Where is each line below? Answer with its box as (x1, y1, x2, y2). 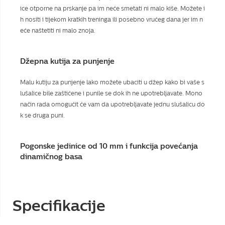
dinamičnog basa (20, 152, 82, 161)
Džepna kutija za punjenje (20, 56, 115, 66)
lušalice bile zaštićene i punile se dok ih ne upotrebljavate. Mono (20, 89, 202, 97)
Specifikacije (13, 196, 105, 215)
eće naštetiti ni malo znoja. (20, 27, 95, 34)
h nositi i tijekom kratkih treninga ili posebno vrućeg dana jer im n (20, 16, 203, 23)
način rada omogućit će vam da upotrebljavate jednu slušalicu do (20, 100, 205, 108)
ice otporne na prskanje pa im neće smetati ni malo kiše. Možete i (20, 5, 205, 12)
